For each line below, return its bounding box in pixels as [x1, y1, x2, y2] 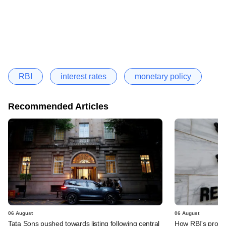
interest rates [61, 72, 106, 81]
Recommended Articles [8, 101, 108, 112]
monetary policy [135, 72, 191, 81]
